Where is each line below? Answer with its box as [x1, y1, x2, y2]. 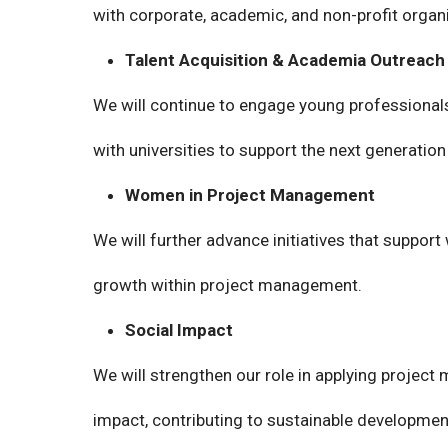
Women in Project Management [125, 185, 375, 205]
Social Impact [125, 320, 233, 340]
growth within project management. [93, 275, 362, 295]
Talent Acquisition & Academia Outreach [125, 50, 445, 70]
